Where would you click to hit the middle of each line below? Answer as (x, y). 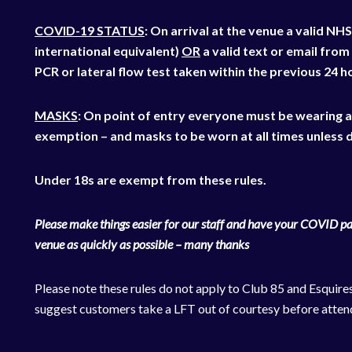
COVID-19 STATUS (90, 30)
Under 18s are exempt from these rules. (150, 180)
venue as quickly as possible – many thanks (142, 244)
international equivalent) (108, 51)
